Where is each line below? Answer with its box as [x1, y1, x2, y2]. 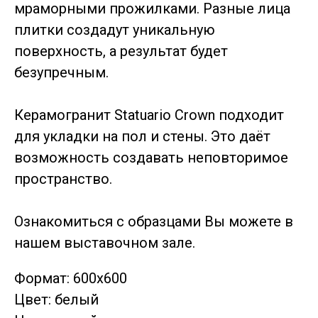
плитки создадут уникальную [14, 21, 215, 38]
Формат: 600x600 [14, 269, 127, 287]
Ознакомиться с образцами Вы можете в [14, 212, 293, 230]
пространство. [14, 170, 112, 187]
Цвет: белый [14, 290, 99, 308]
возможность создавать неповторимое [14, 148, 288, 166]
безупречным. [14, 63, 109, 81]
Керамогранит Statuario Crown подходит [14, 106, 284, 124]
